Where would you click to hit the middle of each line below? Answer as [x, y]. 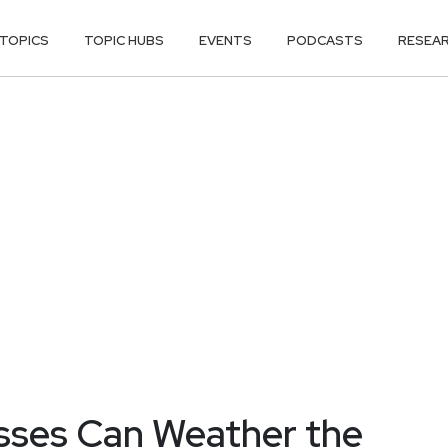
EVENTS [226, 40]
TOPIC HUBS [124, 40]
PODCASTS [325, 40]
